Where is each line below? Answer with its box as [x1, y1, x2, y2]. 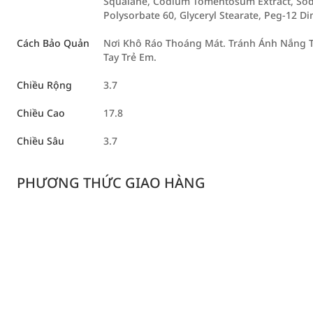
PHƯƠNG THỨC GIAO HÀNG [17, 173, 205, 192]
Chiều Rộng [17, 78, 72, 92]
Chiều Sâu [17, 134, 64, 147]
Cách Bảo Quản [17, 36, 89, 50]
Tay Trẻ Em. [103, 50, 156, 64]
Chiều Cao [17, 106, 65, 119]
